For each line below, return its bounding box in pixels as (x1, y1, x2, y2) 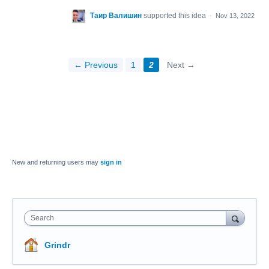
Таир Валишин (90, 11, 142, 20)
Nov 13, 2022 (216, 12, 255, 19)
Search (31, 214, 54, 222)
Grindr (44, 240, 70, 250)
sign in (100, 159, 122, 166)
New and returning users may (12, 159, 100, 166)
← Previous (74, 60, 118, 70)
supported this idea (144, 11, 208, 20)
